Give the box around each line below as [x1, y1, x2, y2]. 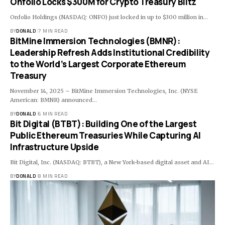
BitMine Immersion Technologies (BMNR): [10, 35, 180, 47]
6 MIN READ [38, 109, 67, 118]
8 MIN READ [38, 172, 67, 180]
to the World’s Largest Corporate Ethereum [10, 58, 186, 70]
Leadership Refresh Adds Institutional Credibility [10, 46, 210, 58]
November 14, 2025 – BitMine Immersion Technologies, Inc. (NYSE [10, 87, 198, 94]
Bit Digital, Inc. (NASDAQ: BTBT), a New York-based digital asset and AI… [10, 158, 214, 166]
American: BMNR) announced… [10, 96, 97, 103]
